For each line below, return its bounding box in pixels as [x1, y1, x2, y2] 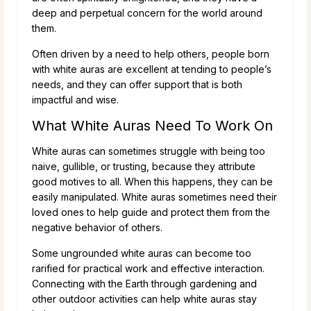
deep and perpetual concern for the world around [32, 6, 262, 19]
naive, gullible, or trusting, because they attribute [32, 160, 255, 172]
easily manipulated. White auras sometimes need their [32, 190, 277, 203]
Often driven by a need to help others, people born [32, 47, 269, 60]
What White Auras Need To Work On [32, 117, 273, 134]
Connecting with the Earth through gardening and [32, 277, 257, 289]
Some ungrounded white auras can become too [32, 246, 251, 259]
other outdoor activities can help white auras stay [32, 292, 257, 305]
